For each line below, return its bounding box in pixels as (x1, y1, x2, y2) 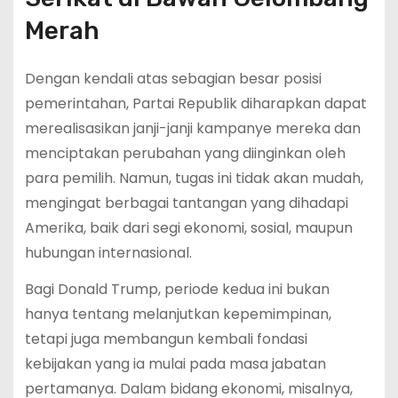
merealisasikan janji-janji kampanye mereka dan (24, 118, 361, 139)
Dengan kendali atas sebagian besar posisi (24, 68, 322, 90)
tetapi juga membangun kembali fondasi (24, 329, 307, 349)
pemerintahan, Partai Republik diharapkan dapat (24, 93, 367, 115)
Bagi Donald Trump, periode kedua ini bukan (24, 279, 330, 299)
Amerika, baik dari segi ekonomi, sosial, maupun (24, 218, 353, 239)
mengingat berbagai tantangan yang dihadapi (24, 193, 348, 214)
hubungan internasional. (24, 243, 192, 264)
